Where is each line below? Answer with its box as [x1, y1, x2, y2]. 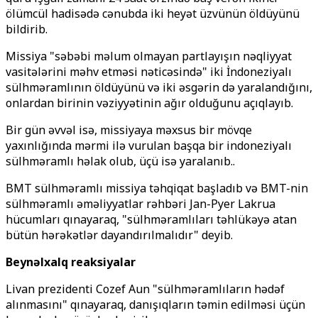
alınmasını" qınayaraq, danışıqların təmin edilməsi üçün [6, 297, 305, 312]
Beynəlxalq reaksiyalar [6, 254, 136, 270]
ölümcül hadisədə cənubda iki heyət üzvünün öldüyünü [6, 6, 300, 21]
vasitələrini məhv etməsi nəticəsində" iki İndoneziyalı [6, 64, 292, 79]
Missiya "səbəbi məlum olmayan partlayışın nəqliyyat [6, 48, 292, 64]
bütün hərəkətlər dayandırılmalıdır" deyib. [6, 227, 233, 243]
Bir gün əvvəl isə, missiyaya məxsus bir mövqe [6, 122, 252, 138]
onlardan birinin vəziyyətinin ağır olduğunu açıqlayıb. [6, 95, 293, 111]
